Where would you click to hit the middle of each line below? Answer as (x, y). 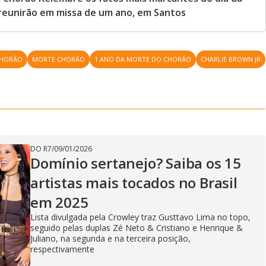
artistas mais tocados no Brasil (134, 183)
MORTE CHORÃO (59, 59)
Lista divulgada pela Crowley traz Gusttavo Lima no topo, (140, 217)
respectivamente (62, 249)
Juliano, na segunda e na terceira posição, (110, 238)
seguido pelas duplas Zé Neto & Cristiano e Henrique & (137, 228)
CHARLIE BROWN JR (231, 59)
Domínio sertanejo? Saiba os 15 (136, 163)
